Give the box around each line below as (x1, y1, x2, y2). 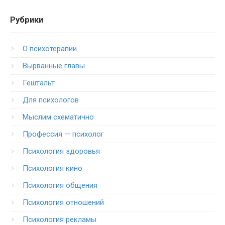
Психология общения (23, 181, 97, 190)
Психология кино (23, 164, 82, 173)
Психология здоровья (23, 147, 100, 156)
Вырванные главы (23, 61, 85, 70)
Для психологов (23, 95, 79, 104)
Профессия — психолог (23, 130, 104, 139)
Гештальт (23, 78, 55, 87)
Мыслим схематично (23, 113, 94, 122)
